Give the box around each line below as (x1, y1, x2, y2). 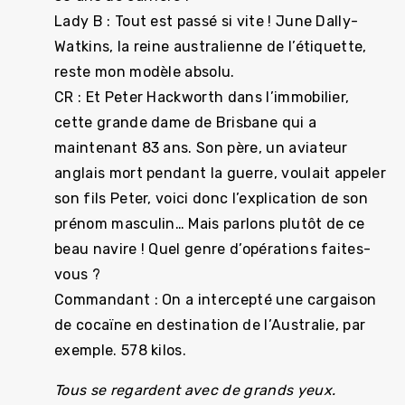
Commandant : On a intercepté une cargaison (54, 291, 377, 308)
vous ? (54, 266, 100, 283)
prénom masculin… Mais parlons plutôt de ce (54, 215, 365, 232)
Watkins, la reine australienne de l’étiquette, (54, 38, 367, 55)
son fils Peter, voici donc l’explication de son (54, 190, 369, 207)
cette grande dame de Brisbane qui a (54, 114, 317, 131)
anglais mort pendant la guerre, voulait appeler (54, 165, 387, 182)
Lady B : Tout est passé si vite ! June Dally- (54, 13, 359, 30)
